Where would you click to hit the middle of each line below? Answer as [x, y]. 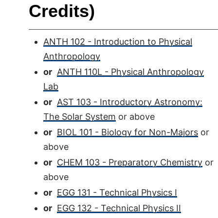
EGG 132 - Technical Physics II [119, 208]
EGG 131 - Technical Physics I [117, 192]
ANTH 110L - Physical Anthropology [130, 72]
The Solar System [80, 117]
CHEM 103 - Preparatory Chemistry [130, 162]
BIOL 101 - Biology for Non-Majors [127, 132]
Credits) [62, 11]
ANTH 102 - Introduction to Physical [118, 42]
